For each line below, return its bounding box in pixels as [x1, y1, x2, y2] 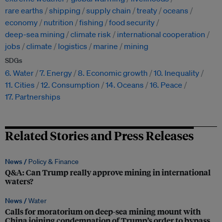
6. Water [5, 68, 34, 78]
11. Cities [5, 80, 35, 90]
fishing [79, 17, 103, 28]
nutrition [44, 17, 73, 28]
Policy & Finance [28, 157, 79, 166]
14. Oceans [106, 80, 144, 90]
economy [5, 17, 38, 28]
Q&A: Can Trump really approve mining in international [5, 166, 211, 178]
